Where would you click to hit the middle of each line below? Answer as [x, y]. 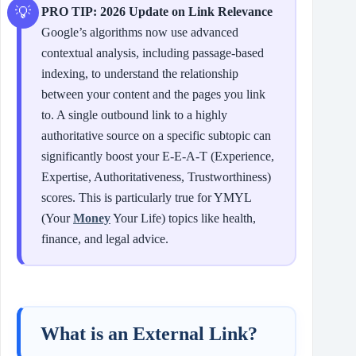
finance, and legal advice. [105, 238]
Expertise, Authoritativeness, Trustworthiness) [156, 176]
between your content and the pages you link [153, 94]
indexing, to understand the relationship [140, 73]
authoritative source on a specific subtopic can [156, 135]
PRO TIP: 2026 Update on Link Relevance [157, 11]
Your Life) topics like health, [183, 218]
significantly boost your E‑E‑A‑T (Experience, [158, 156]
